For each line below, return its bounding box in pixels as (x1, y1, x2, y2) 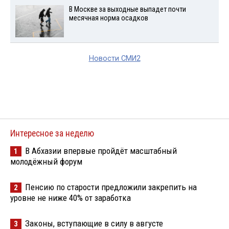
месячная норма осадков (68, 13, 148, 22)
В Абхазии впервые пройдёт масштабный (25, 145, 177, 156)
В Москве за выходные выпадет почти (68, 5, 186, 14)
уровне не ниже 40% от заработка (10, 192, 131, 203)
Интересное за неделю (10, 128, 94, 139)
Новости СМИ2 (88, 54, 141, 63)
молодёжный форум (10, 156, 82, 167)
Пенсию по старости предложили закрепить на (25, 181, 197, 192)
